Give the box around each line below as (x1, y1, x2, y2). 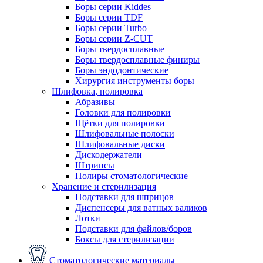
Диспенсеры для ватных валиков (75, 202, 207, 213)
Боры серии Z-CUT (75, 33, 153, 43)
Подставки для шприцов (75, 191, 174, 202)
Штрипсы (75, 160, 114, 170)
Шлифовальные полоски (75, 128, 174, 139)
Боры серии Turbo (75, 22, 147, 33)
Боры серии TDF (75, 12, 143, 22)
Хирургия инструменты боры (75, 75, 194, 86)
